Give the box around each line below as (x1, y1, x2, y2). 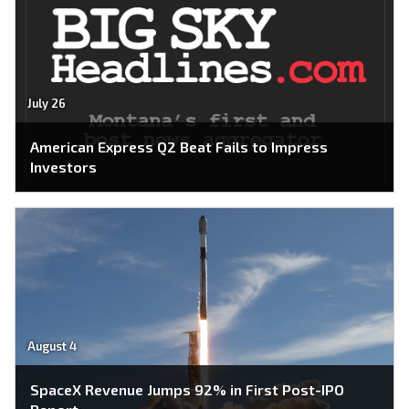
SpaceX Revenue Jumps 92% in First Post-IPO (30, 381, 344, 398)
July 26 (26, 96, 66, 111)
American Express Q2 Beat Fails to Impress (30, 138, 328, 155)
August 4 (26, 339, 77, 354)
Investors (30, 158, 97, 175)
